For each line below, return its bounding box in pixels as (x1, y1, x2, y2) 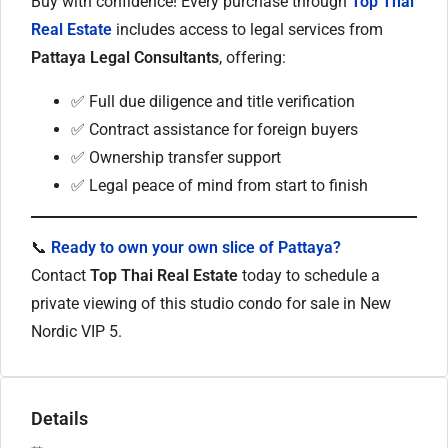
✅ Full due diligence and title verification (71, 91, 355, 111)
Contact (31, 265, 90, 285)
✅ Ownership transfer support (71, 147, 281, 167)
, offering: (219, 47, 286, 67)
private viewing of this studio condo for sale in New (31, 293, 391, 313)
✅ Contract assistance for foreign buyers (71, 119, 358, 139)
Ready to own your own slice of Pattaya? (51, 237, 341, 257)
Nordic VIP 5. (31, 321, 122, 341)
